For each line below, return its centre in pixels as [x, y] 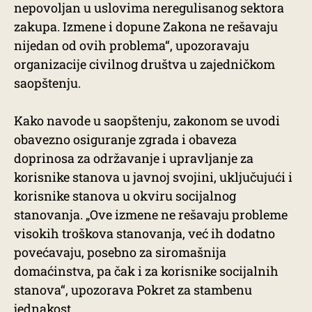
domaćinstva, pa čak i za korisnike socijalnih [146, 271]
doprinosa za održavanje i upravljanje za [134, 158]
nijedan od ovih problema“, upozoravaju [132, 45]
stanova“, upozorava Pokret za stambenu [133, 290]
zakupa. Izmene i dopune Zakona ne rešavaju [146, 26]
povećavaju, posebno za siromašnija [120, 252]
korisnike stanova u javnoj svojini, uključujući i [153, 177]
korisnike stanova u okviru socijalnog [125, 196]
